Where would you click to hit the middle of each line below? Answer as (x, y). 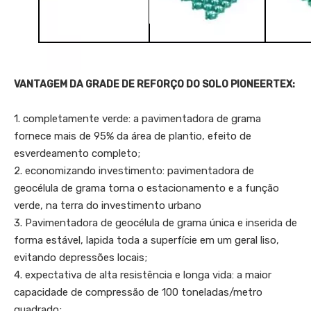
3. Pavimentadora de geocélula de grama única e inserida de (155, 222)
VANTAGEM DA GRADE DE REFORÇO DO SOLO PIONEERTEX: (154, 84)
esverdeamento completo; (77, 153)
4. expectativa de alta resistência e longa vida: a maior (143, 275)
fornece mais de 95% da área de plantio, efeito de (133, 136)
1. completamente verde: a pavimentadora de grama (137, 118)
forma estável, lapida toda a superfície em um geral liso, (146, 240)
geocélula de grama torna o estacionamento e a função (146, 188)
